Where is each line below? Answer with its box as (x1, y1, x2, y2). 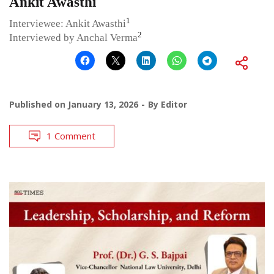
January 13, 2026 (68, 98, 138, 110)
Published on (9, 98, 68, 110)
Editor (161, 98, 187, 110)
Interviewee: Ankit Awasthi (9, 17, 126, 29)
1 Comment (46, 129, 95, 142)
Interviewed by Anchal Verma (9, 31, 138, 43)
